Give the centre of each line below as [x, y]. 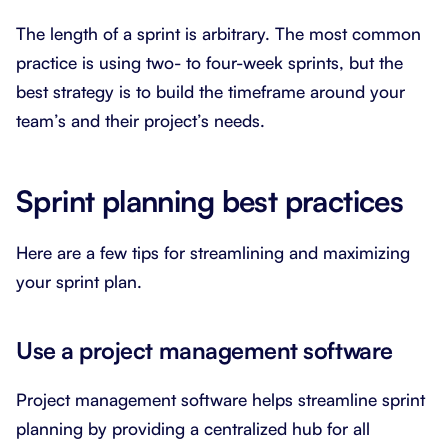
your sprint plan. [79, 281]
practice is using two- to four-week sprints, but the [209, 62]
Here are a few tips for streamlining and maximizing [213, 252]
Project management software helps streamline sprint [220, 399]
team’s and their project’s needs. [140, 120]
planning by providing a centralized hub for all [193, 428]
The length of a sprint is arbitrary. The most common [218, 33]
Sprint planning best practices [210, 200]
